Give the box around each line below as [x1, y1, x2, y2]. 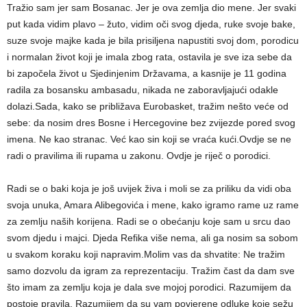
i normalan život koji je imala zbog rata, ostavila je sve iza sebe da [7, 51, 292, 63]
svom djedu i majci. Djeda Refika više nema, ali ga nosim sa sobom [7, 232, 298, 244]
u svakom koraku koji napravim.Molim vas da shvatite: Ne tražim [7, 249, 285, 260]
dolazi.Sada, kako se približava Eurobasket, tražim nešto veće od [7, 101, 288, 112]
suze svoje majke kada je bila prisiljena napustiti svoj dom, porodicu [7, 35, 299, 47]
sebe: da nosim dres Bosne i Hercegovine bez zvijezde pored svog [7, 117, 295, 129]
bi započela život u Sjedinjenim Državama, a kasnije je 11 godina [7, 68, 286, 79]
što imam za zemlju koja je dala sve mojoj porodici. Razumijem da [7, 282, 291, 293]
